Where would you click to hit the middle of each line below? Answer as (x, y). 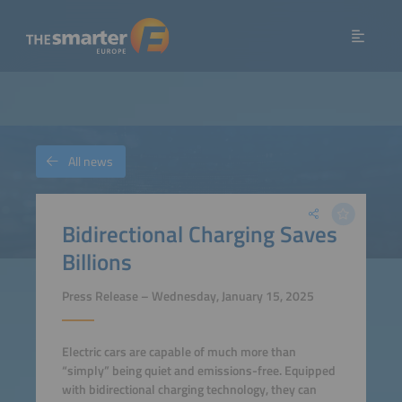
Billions (96, 261)
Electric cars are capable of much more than (179, 352)
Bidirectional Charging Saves (199, 233)
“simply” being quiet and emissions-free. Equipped (198, 371)
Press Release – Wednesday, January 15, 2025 (188, 297)
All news (91, 162)
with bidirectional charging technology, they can (189, 390)
